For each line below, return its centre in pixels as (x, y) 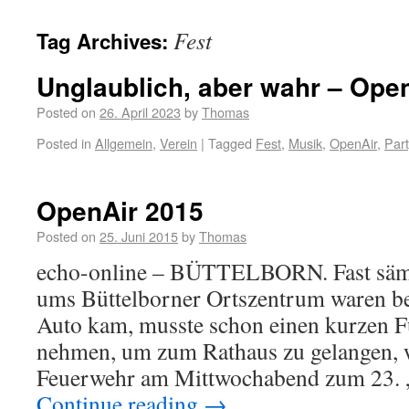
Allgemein (124, 143)
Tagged (230, 143)
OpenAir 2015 (120, 210)
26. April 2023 (140, 112)
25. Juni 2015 (139, 236)
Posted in (64, 143)
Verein (178, 143)
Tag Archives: (105, 41)
